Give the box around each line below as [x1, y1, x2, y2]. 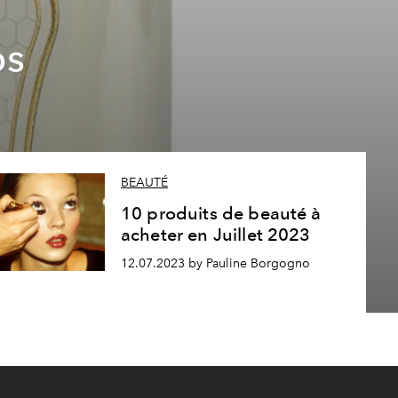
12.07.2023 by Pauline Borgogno [120, 256, 310, 271]
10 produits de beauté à [120, 203, 322, 225]
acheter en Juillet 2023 [120, 224, 311, 246]
